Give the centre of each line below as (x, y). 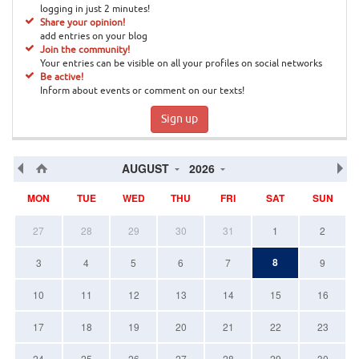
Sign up (179, 119)
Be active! (61, 77)
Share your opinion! (82, 22)
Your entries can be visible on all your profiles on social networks (181, 63)
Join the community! (85, 50)
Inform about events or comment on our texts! (142, 91)
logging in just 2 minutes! (95, 9)
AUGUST (146, 168)
